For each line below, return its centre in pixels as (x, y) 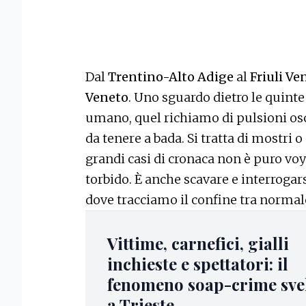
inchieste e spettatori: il (198, 264)
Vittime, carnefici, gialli (198, 244)
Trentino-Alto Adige (171, 77)
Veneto (107, 98)
